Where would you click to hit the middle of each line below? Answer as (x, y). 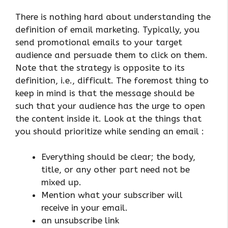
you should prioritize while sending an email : (110, 131)
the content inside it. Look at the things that (108, 118)
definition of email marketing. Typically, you (107, 29)
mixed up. (61, 182)
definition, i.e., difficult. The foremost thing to (112, 80)
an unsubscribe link (80, 221)
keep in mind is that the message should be (105, 93)
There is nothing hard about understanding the (113, 17)
